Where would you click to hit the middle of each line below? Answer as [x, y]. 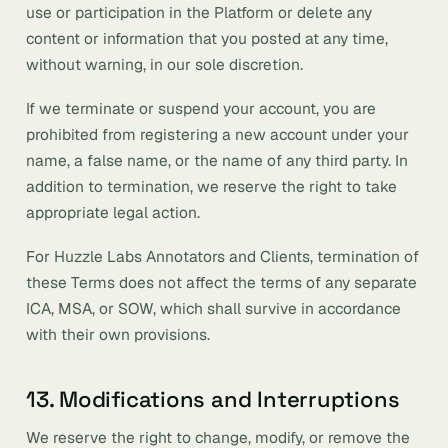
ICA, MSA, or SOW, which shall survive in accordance [213, 308]
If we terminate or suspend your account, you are [201, 108]
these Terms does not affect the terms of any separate [221, 282]
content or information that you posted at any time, [207, 38]
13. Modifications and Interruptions [213, 399]
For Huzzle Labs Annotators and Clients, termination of [222, 256]
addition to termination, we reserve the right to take [211, 186]
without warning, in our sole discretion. [164, 64]
